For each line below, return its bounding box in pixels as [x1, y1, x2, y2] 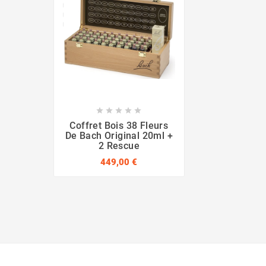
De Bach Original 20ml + [65, 130, 173, 142]
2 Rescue [98, 140, 140, 152]
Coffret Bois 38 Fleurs [69, 120, 169, 132]
